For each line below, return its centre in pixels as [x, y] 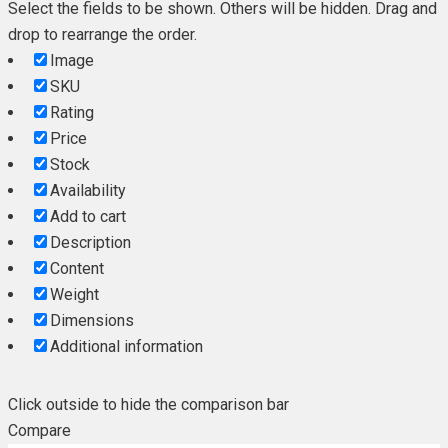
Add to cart [88, 216]
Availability [88, 190]
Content [77, 268]
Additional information [126, 346]
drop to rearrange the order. [102, 34]
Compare [39, 430]
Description [90, 242]
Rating [72, 112]
